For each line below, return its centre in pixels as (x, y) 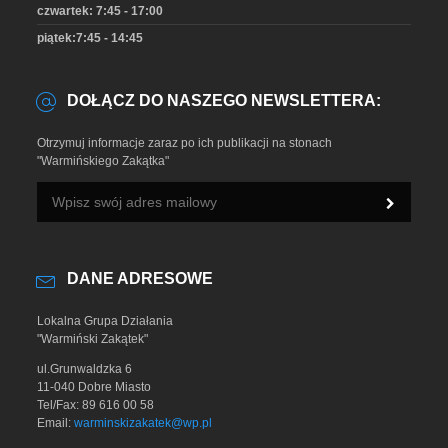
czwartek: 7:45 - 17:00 (100, 11)
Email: (56, 423)
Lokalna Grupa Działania (105, 321)
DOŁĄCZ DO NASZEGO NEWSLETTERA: (224, 101)
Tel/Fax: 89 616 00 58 (96, 405)
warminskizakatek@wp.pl (143, 423)
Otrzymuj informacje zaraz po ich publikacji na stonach (185, 143)
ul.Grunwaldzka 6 (85, 369)
